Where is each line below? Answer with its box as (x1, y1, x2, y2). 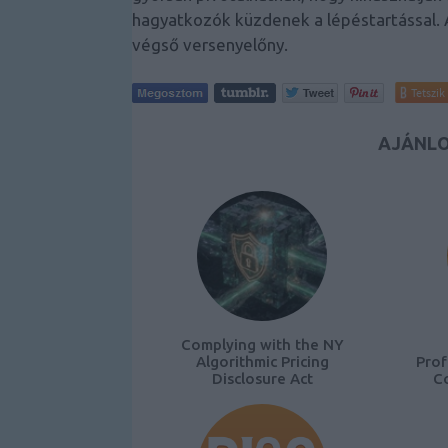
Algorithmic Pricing (195, 353, 329, 371)
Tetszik (411, 85, 445, 101)
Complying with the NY (180, 336, 344, 354)
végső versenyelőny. (132, 35, 288, 55)
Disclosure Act (211, 370, 313, 388)
